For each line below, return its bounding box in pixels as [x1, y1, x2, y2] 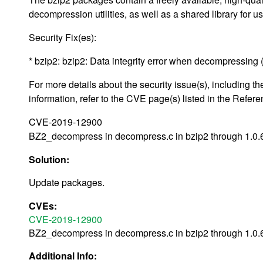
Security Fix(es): [29, 30, 96, 44]
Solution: [29, 152, 72, 166]
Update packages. [29, 175, 104, 189]
